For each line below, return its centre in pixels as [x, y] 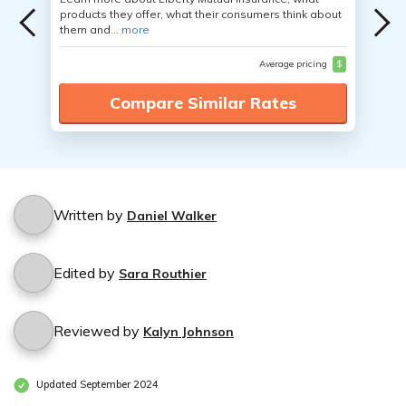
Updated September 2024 [96, 385]
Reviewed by [98, 331]
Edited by [86, 273]
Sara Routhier [163, 274]
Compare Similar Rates [203, 103]
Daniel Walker [172, 216]
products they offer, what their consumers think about [201, 14]
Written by [90, 215]
